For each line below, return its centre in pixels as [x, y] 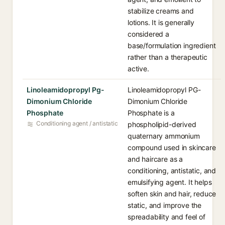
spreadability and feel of [166, 217]
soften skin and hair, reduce [172, 194]
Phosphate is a [151, 113]
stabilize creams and [161, 11]
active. [138, 69]
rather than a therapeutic [167, 57]
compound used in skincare [172, 147]
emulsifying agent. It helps [170, 182]
